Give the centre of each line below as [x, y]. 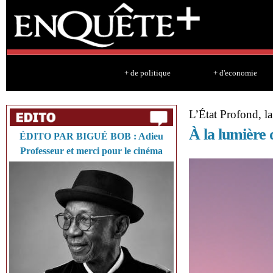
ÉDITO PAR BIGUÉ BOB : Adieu [91, 136]
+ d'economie [235, 73]
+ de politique [147, 73]
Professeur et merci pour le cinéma [91, 151]
